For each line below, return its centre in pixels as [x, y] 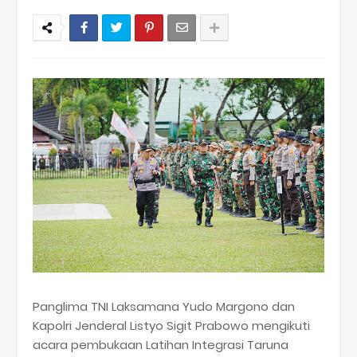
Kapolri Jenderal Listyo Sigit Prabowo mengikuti [171, 326]
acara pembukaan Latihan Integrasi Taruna [161, 345]
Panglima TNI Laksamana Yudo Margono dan [164, 306]
